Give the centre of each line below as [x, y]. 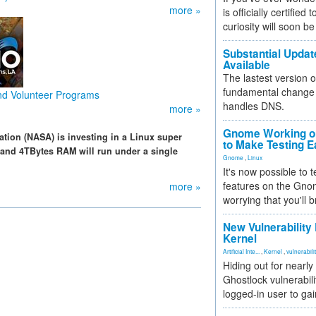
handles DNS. [254, 106]
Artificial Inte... [241, 251]
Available [247, 65]
